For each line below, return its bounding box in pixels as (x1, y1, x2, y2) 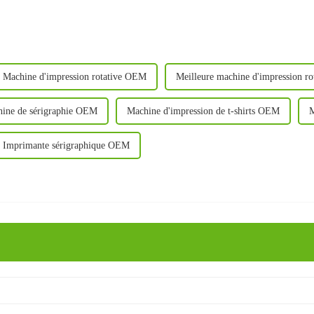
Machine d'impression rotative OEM (3, 71, 146, 82)
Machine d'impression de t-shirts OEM (127, 105, 280, 116)
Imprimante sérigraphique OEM (3, 139, 130, 151)
